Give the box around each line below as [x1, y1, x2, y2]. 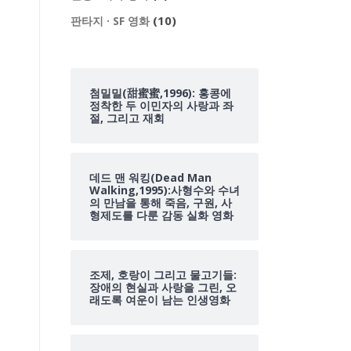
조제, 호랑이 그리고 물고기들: [89, 267, 237, 282]
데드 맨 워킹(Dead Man [89, 170, 212, 185]
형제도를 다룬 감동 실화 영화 [89, 208, 233, 223]
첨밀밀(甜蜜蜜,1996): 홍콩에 [89, 85, 231, 100]
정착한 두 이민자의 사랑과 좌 [89, 98, 233, 113]
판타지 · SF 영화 [71, 13, 150, 28]
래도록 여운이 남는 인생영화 [89, 292, 230, 307]
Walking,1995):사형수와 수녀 [89, 183, 240, 197]
